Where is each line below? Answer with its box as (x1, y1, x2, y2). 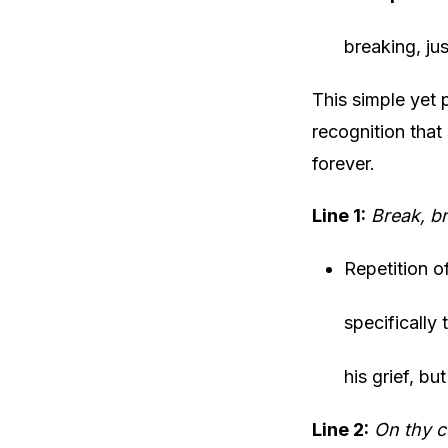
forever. (312, 153, 375, 174)
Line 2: (312, 419, 369, 440)
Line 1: (312, 205, 366, 226)
